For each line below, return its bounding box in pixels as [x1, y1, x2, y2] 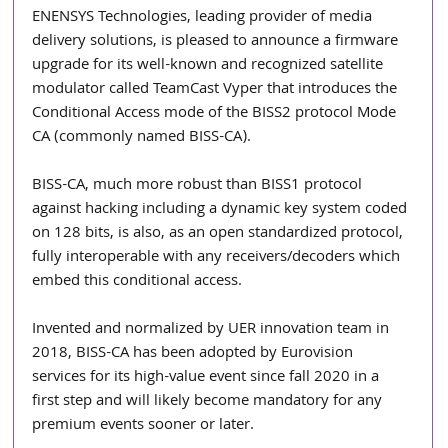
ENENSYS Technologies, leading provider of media [32, 5, 377, 32]
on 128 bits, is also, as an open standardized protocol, [32, 221, 408, 248]
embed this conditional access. [32, 269, 247, 296]
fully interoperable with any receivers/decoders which [32, 245, 405, 272]
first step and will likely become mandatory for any [32, 389, 387, 416]
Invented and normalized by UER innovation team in [32, 317, 394, 344]
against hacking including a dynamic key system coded [32, 197, 412, 224]
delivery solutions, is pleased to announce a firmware [32, 29, 403, 56]
